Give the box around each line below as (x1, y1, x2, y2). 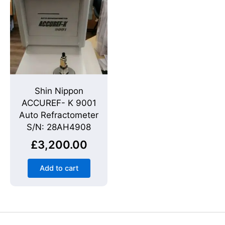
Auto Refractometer (19, 110, 98, 121)
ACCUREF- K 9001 (21, 98, 96, 108)
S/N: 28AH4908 (27, 122, 91, 133)
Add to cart (39, 163, 78, 173)
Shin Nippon (34, 86, 83, 96)
